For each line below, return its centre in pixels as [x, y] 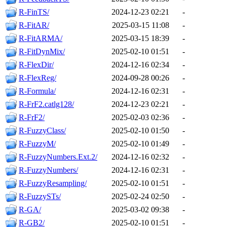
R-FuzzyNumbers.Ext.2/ [58, 157]
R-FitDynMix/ [42, 52]
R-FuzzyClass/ [42, 131]
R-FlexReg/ [37, 78]
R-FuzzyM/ [37, 144]
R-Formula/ [37, 91]
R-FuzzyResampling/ [53, 183]
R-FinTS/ [34, 12]
